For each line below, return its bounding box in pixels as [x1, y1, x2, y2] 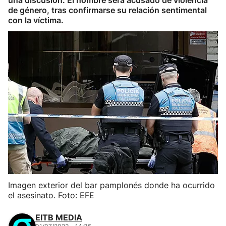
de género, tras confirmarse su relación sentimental [8, 5, 207, 15]
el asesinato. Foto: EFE [8, 190, 94, 200]
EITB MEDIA [35, 212, 82, 222]
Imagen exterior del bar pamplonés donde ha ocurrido [8, 180, 215, 190]
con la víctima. [8, 15, 64, 25]
